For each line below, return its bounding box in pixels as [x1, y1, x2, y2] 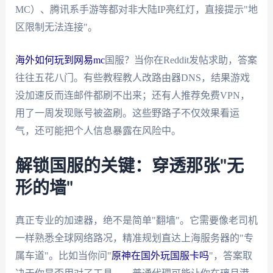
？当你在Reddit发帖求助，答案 [124, 55, 257, 66]
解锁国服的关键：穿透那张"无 [15, 157, 244, 175]
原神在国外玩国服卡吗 [111, 250, 209, 261]
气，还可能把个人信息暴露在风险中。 [15, 126, 181, 136]
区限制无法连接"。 [15, 21, 97, 32]
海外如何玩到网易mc [15, 55, 105, 66]
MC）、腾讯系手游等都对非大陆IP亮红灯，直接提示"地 [15, 4, 258, 15]
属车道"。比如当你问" [15, 250, 112, 261]
